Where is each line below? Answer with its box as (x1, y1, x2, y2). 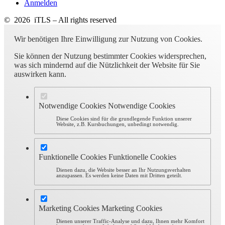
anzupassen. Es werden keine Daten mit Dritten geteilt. (56, 172, 183, 178)
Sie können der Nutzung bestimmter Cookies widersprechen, (14, 51, 206, 60)
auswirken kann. (14, 69, 66, 78)
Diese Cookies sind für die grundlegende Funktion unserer (56, 116, 192, 122)
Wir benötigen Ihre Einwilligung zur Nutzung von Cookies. (14, 34, 202, 43)
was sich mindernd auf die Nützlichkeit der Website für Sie (14, 60, 200, 69)
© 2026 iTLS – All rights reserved (4, 15, 117, 24)
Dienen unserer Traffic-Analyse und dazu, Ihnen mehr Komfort (56, 218, 205, 224)
